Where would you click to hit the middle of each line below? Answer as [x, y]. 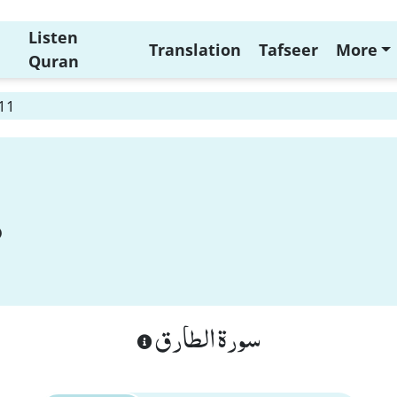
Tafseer [288, 49]
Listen [53, 37]
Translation [195, 49]
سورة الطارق [206, 337]
